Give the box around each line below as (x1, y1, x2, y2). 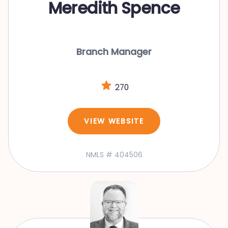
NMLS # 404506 (85, 150, 142, 160)
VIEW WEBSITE (84, 116, 144, 127)
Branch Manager (76, 46, 152, 59)
